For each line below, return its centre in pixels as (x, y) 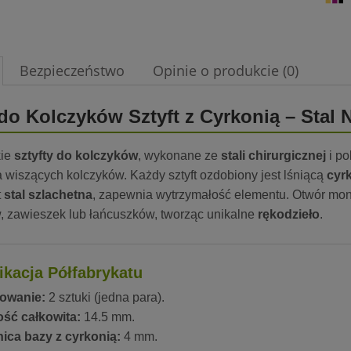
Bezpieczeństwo (72, 71)
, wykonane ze (179, 156)
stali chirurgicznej (273, 156)
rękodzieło (289, 215)
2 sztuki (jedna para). (105, 298)
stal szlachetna (48, 195)
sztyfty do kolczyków (76, 156)
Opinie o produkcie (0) (226, 71)
